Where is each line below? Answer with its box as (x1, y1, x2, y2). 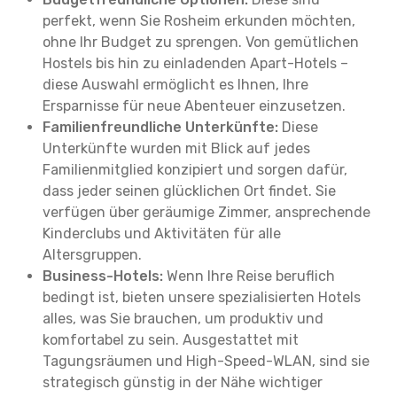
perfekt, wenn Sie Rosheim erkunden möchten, (43, 12, 355, 29)
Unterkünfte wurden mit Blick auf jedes (43, 140, 310, 157)
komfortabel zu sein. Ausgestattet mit (43, 331, 299, 348)
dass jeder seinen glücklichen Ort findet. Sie (43, 183, 336, 199)
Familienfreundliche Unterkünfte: (43, 119, 278, 136)
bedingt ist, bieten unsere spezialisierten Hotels (43, 289, 361, 306)
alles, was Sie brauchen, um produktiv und (43, 310, 323, 327)
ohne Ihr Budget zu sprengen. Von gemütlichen (43, 34, 359, 51)
